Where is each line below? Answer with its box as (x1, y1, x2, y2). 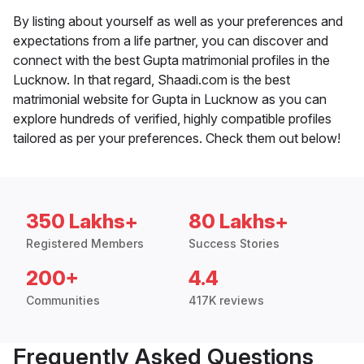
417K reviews (188, 293, 264, 308)
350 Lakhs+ (26, 210, 138, 234)
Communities (26, 293, 100, 308)
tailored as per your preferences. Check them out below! (13, 130, 340, 147)
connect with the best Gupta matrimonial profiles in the (13, 52, 330, 69)
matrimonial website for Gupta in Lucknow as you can (13, 91, 327, 108)
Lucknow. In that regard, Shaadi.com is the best (13, 71, 290, 89)
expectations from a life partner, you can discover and (13, 32, 328, 50)
